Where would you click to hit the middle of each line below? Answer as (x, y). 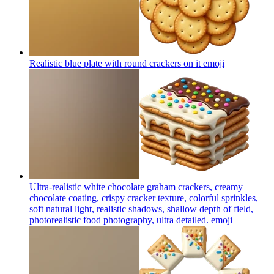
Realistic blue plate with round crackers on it (115, 63)
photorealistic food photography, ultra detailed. (119, 220)
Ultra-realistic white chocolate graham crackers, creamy (136, 187)
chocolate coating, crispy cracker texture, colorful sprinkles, (144, 198)
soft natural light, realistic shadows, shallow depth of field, (141, 209)
